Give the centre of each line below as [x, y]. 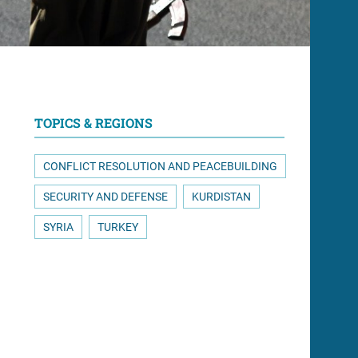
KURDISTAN [221, 196]
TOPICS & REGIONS [93, 122]
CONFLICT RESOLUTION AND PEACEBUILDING [160, 166]
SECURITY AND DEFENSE [105, 196]
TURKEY [118, 227]
